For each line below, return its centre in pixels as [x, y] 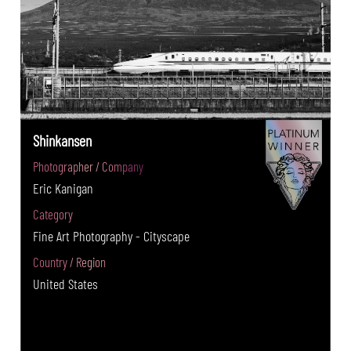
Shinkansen [63, 140]
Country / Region [70, 261]
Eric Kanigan [63, 188]
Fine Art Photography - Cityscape [112, 235]
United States [66, 283]
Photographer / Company [89, 166]
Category [53, 213]
